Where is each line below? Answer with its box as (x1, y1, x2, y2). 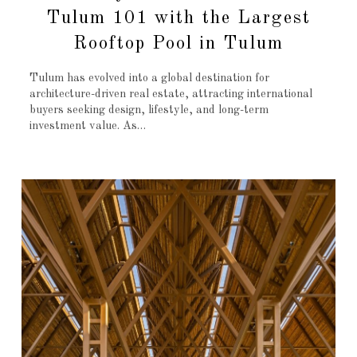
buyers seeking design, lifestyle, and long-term (29, 104, 269, 116)
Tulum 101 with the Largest (45, 8, 312, 27)
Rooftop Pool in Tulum (73, 33, 284, 53)
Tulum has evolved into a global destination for (29, 73, 269, 84)
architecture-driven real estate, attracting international (29, 88, 312, 100)
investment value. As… (29, 120, 146, 132)
